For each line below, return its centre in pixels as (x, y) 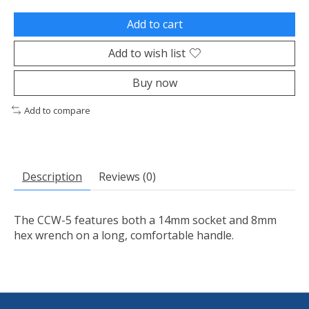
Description (52, 177)
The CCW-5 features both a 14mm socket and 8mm (145, 220)
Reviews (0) (127, 177)
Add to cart (154, 24)
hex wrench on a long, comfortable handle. (124, 236)
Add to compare (57, 110)
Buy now (154, 82)
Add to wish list (147, 53)
